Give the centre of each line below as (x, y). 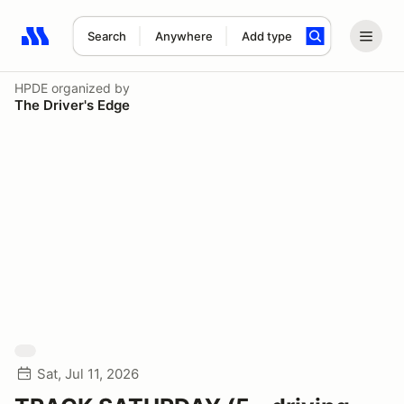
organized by (89, 88)
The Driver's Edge (72, 105)
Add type (266, 36)
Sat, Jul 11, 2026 (88, 374)
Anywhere (184, 36)
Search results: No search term (126, 46)
